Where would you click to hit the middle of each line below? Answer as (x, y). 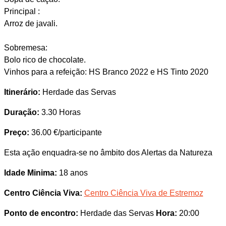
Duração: (21, 112)
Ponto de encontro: (41, 213)
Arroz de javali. (31, 23)
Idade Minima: (30, 173)
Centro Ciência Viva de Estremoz (144, 193)
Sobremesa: (25, 47)
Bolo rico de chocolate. (45, 60)
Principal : (22, 11)
